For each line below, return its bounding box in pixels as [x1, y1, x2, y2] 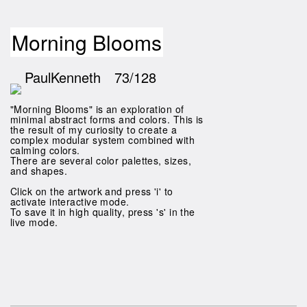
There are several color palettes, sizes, [10, 153, 191, 167]
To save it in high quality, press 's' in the [10, 205, 195, 219]
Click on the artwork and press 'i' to [10, 184, 173, 198]
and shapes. [10, 164, 67, 177]
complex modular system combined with [10, 133, 195, 147]
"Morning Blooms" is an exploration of [10, 102, 184, 116]
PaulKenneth [25, 67, 101, 87]
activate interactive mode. [10, 195, 130, 208]
